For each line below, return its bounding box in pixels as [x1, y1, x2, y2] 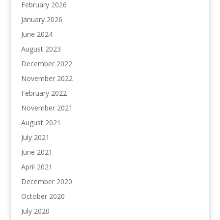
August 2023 [21, 44, 61, 54]
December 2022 [21, 59, 72, 69]
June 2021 [21, 147, 53, 157]
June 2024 [21, 29, 53, 39]
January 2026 [21, 15, 62, 25]
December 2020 [21, 177, 72, 187]
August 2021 [21, 118, 61, 128]
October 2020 [21, 192, 65, 201]
